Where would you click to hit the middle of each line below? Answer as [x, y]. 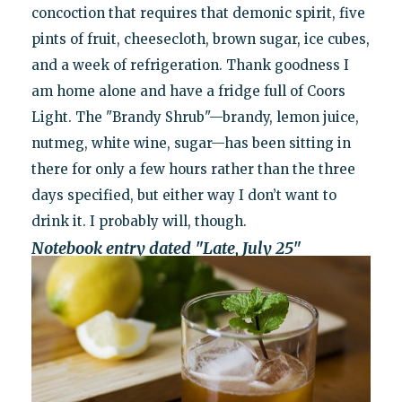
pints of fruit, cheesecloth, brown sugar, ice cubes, [200, 39]
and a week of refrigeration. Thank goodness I [190, 66]
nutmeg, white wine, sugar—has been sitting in [191, 144]
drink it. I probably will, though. [139, 222]
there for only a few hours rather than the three [193, 170]
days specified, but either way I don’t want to [184, 196]
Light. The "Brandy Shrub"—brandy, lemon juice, [195, 118]
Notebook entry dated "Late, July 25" [166, 249]
